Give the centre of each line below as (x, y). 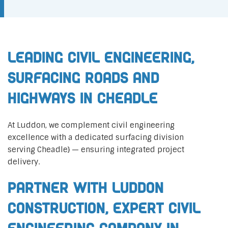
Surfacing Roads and (83, 78)
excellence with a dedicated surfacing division (96, 138)
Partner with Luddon (86, 188)
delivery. (24, 162)
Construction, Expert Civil (104, 209)
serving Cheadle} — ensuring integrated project (96, 150)
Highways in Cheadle (83, 99)
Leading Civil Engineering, (101, 58)
